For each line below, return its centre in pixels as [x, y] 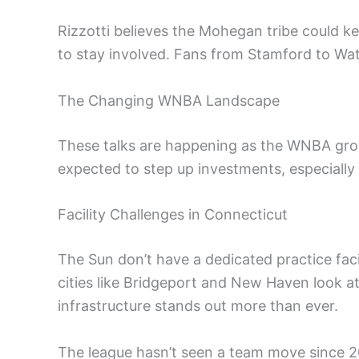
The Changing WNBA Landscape [169, 100]
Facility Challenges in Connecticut [173, 215]
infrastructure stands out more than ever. [198, 306]
